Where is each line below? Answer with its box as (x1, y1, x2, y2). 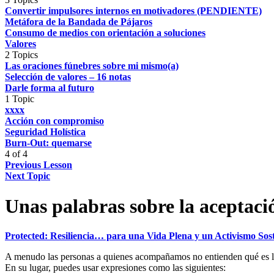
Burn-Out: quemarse (5, 138, 92, 149)
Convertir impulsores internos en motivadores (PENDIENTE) (5, 6, 262, 17)
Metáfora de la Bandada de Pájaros (5, 17, 152, 28)
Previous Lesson (5, 160, 72, 171)
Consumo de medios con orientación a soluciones (5, 28, 206, 39)
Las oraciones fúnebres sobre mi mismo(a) (5, 61, 179, 72)
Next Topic (5, 171, 50, 182)
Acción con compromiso (5, 116, 104, 127)
